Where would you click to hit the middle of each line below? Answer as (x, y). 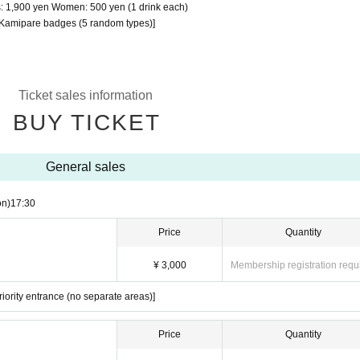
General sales (86, 167)
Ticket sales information (86, 96)
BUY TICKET (86, 123)
